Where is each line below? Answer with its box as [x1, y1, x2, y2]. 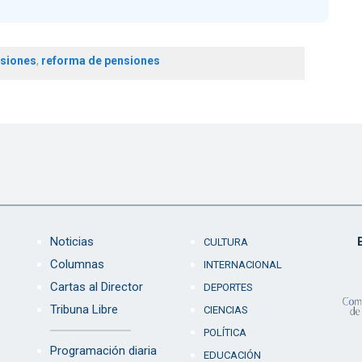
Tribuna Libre [49, 302, 118, 318]
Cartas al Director [49, 280, 143, 295]
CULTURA [203, 236, 248, 249]
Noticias [49, 234, 94, 250]
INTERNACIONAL [203, 259, 282, 271]
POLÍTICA [203, 326, 246, 339]
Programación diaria [49, 343, 157, 359]
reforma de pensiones [40, 54, 160, 68]
